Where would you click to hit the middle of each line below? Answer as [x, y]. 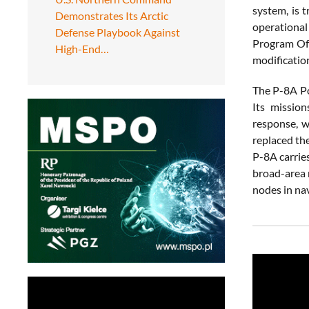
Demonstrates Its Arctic [112, 15]
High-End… [82, 48]
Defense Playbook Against [118, 32]
